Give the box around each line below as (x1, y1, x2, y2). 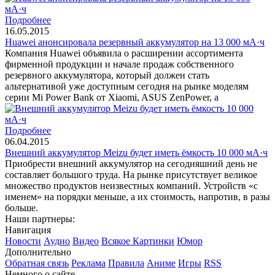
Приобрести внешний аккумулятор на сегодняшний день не (5, 158, 257, 169)
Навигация (5, 224, 51, 235)
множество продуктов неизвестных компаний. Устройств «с (5, 180, 258, 191)
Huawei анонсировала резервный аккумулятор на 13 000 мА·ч (5, 36, 265, 47)
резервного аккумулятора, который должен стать (5, 69, 209, 80)
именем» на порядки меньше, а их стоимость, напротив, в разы (5, 191, 270, 202)
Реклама (71, 257, 106, 268)
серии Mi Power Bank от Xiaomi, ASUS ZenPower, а (5, 91, 219, 103)
